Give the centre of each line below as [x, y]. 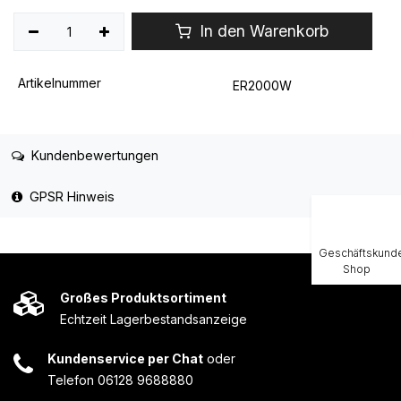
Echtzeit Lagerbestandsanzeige [154, 320]
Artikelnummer [59, 82]
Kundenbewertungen [93, 155]
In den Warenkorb [262, 31]
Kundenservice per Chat [125, 359]
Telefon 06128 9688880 [120, 380]
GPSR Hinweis [72, 197]
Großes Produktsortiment [143, 298]
